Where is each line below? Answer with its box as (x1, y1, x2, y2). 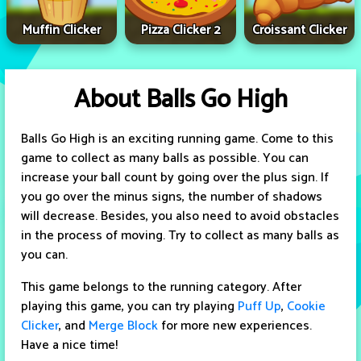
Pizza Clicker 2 (140, 19, 220, 42)
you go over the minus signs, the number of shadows (21, 186, 322, 209)
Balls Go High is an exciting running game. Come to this (21, 128, 334, 151)
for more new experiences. (158, 315, 312, 338)
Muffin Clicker (23, 19, 102, 42)
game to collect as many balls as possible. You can (21, 147, 309, 170)
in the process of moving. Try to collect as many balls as (21, 225, 339, 247)
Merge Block (89, 315, 158, 338)
